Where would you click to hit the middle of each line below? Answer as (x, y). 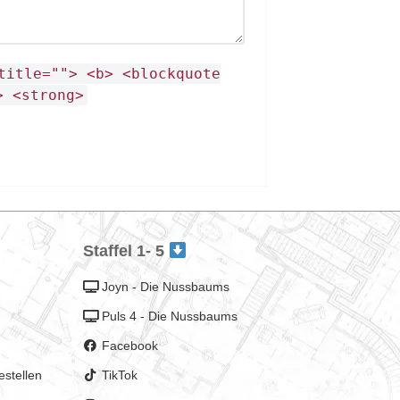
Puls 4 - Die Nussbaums (170, 316)
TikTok (120, 375)
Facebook (130, 345)
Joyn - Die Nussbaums (166, 286)
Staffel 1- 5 (125, 250)
